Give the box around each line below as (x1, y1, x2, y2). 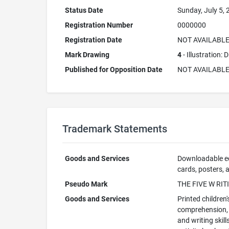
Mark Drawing (64, 51, 109, 59)
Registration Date (64, 36, 122, 44)
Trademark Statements (62, 123, 167, 135)
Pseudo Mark (64, 180, 107, 188)
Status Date (64, 6, 103, 14)
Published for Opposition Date (64, 65, 163, 74)
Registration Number (64, 21, 133, 29)
